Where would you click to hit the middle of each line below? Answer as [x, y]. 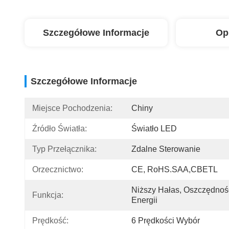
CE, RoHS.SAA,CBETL [175, 169]
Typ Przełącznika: [64, 149]
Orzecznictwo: [58, 169]
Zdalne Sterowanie [166, 149]
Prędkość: [50, 221]
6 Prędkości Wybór [166, 221]
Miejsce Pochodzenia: [72, 108]
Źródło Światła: [60, 129]
